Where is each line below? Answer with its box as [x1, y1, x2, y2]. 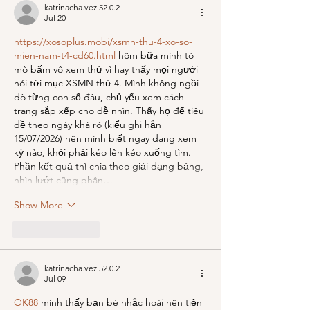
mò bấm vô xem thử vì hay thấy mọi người [14, 63, 201, 75]
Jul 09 [44, 273, 66, 284]
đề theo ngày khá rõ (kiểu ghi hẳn [14, 118, 164, 131]
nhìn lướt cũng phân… [14, 174, 113, 186]
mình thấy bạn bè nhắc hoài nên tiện [38, 296, 205, 309]
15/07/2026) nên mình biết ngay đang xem [14, 132, 199, 145]
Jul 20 [44, 12, 66, 23]
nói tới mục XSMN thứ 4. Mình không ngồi [14, 77, 201, 89]
